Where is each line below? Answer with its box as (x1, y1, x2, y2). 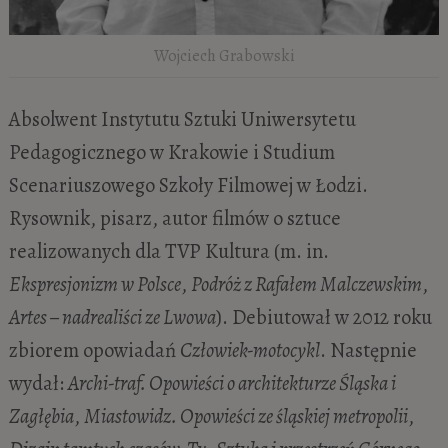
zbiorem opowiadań (8, 335, 180, 364)
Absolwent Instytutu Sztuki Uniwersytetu (8, 104, 356, 133)
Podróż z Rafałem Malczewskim (190, 269, 422, 298)
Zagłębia (8, 401, 74, 430)
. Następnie (319, 335, 417, 364)
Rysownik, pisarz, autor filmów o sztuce (8, 203, 341, 232)
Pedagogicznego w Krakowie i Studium (8, 137, 335, 166)
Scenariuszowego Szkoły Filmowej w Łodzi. (8, 170, 368, 199)
